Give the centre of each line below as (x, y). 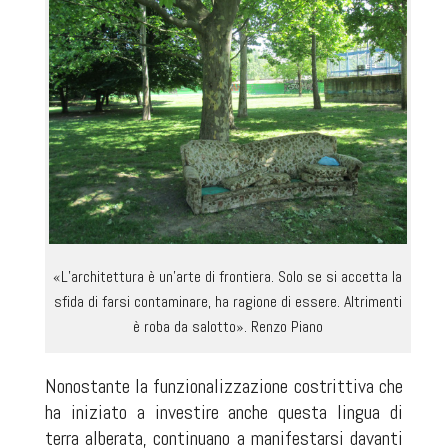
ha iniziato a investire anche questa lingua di (224, 412)
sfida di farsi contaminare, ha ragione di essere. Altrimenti (227, 302)
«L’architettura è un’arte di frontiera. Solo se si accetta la (228, 277)
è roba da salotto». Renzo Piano (227, 327)
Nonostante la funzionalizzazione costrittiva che (224, 386)
